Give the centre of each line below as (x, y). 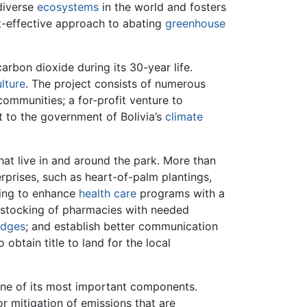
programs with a (181, 193)
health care (108, 193)
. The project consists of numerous (115, 83)
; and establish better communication (122, 226)
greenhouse (195, 23)
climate (184, 116)
